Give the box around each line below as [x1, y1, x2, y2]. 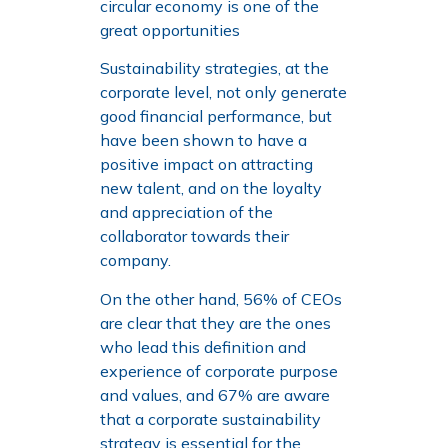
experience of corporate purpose [100, 360, 338, 381]
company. [100, 250, 171, 271]
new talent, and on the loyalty [100, 178, 322, 199]
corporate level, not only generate [100, 82, 347, 103]
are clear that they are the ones [100, 312, 331, 333]
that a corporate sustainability [100, 408, 321, 429]
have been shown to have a [100, 130, 307, 151]
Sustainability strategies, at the [100, 58, 329, 79]
